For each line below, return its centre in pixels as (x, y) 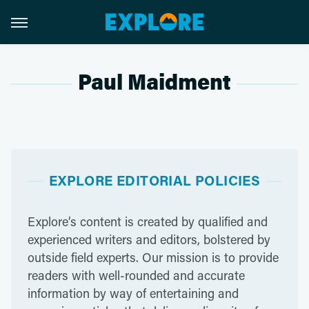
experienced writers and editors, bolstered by (149, 239)
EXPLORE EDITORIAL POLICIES (154, 180)
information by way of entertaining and (133, 293)
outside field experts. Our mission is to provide (153, 257)
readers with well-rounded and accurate (136, 275)
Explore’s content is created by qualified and (148, 221)
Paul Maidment (154, 83)
